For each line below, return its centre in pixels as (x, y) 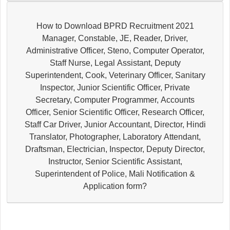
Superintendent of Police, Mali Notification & (115, 174)
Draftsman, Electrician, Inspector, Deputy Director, (115, 149)
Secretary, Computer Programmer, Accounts (115, 100)
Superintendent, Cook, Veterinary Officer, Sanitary (115, 75)
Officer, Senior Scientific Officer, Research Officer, (115, 112)
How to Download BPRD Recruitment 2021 (115, 26)
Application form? (115, 186)
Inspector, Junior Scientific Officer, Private (115, 87)
